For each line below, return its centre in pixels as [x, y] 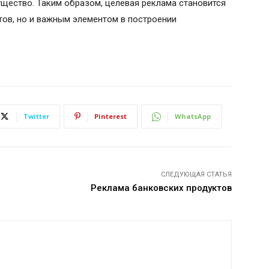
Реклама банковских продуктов [161, 188]
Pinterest [110, 116]
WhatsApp [193, 116]
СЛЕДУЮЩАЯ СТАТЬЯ [196, 175]
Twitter [36, 116]
